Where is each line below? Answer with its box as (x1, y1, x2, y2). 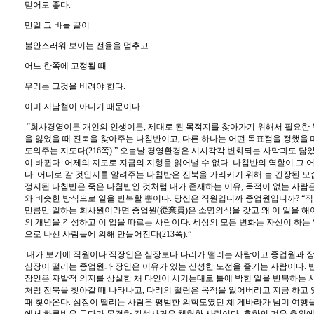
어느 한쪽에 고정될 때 (25, 61, 107, 71)
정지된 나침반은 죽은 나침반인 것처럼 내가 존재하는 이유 (25, 182, 241, 191)
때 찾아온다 (25, 297, 69, 307)
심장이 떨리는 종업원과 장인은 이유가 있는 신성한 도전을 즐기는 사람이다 (25, 261, 304, 271)
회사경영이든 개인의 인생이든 (30, 122, 144, 132)
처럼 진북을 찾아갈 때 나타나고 (25, 285, 142, 295)
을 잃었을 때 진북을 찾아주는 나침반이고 (25, 134, 178, 144)
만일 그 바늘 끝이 (25, 20, 90, 30)
